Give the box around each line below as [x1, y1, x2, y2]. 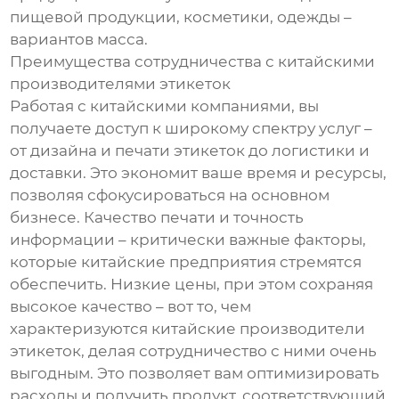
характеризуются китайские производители [10, 320, 366, 338]
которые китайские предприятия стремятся [10, 253, 362, 272]
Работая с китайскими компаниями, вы [10, 97, 320, 116]
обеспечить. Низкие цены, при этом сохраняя [10, 275, 374, 294]
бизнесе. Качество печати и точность [10, 208, 305, 227]
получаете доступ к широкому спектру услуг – [10, 119, 373, 138]
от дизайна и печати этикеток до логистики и [10, 142, 370, 160]
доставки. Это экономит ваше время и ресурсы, [10, 164, 387, 183]
